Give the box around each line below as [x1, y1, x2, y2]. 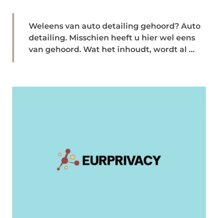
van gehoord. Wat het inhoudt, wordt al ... [29, 45, 195, 54]
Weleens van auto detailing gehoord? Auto [29, 21, 200, 31]
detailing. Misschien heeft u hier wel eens [29, 33, 195, 42]
